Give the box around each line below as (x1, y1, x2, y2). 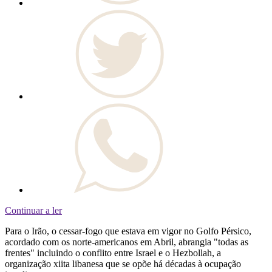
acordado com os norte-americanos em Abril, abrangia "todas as (5, 237, 248, 248)
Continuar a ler (5, 205, 62, 216)
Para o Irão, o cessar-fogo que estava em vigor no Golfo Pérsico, (5, 226, 251, 237)
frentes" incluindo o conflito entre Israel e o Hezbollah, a (5, 248, 221, 259)
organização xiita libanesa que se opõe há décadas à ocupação (5, 259, 241, 270)
